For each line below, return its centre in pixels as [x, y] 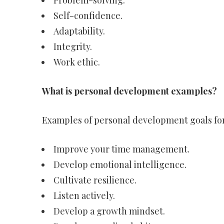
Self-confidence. [88, 15]
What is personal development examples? [129, 91]
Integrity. [72, 46]
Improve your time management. [121, 149]
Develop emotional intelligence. [120, 164]
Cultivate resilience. [95, 180]
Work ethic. [76, 62]
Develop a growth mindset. [109, 211]
